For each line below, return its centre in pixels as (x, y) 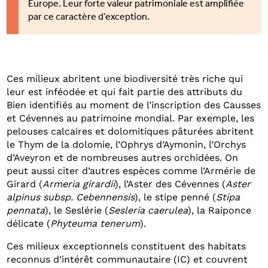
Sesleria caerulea (148, 211)
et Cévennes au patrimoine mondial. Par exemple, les (131, 118)
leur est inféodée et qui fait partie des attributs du (125, 92)
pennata (26, 211)
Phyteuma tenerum (95, 224)
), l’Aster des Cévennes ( (170, 184)
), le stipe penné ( (176, 197)
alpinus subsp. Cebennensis (71, 197)
